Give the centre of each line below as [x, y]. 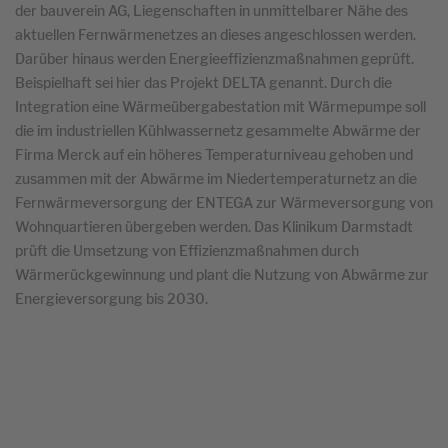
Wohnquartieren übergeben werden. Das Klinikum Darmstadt [214, 226]
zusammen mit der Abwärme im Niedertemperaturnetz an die [216, 178]
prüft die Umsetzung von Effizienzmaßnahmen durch [187, 250]
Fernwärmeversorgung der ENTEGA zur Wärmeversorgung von [224, 202]
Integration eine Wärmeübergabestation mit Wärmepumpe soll [220, 106]
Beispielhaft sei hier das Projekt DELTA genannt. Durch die [203, 82]
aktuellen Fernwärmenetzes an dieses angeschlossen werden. [215, 34]
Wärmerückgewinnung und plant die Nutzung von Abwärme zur [222, 274]
